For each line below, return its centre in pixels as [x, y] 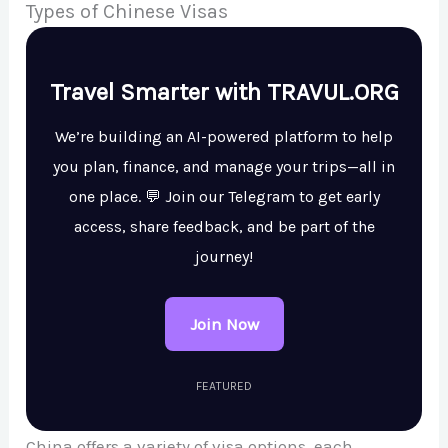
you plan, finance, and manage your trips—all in [224, 167]
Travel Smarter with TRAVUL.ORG [224, 92]
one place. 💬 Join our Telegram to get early [224, 197]
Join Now [224, 324]
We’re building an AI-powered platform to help [224, 137]
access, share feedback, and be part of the [224, 227]
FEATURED [224, 386]
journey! [224, 257]
